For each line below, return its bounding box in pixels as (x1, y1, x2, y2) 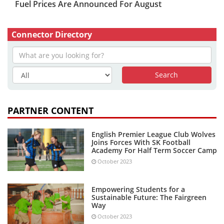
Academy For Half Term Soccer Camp (91, 145, 217, 155)
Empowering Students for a (91, 184, 185, 194)
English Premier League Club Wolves (91, 129, 215, 139)
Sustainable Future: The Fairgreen (91, 192, 206, 202)
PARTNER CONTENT (7, 104, 93, 117)
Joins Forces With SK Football (91, 137, 190, 147)
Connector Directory (11, 29, 92, 40)
